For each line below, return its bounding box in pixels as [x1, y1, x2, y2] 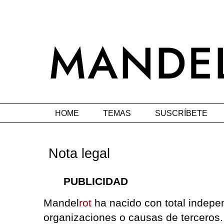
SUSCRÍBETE [155, 108, 207, 117]
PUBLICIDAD [63, 175, 128, 187]
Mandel [43, 197, 79, 209]
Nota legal [48, 146, 110, 161]
